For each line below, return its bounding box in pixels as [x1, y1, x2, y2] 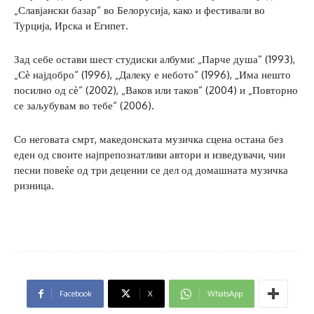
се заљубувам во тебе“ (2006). [14, 99, 154, 113]
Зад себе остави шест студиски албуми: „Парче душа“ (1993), [14, 53, 295, 67]
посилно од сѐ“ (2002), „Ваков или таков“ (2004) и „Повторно [14, 83, 298, 97]
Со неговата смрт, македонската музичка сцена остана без [14, 132, 283, 146]
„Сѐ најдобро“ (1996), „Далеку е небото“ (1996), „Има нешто [14, 68, 291, 82]
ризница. [14, 179, 54, 193]
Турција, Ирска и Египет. [14, 19, 128, 33]
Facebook [59, 289, 92, 299]
